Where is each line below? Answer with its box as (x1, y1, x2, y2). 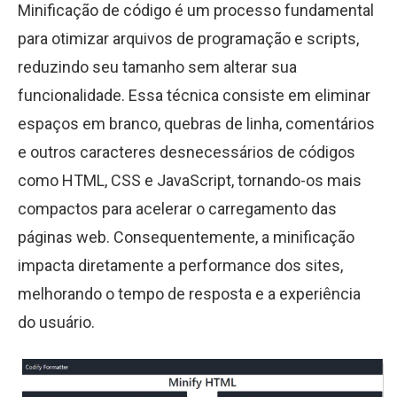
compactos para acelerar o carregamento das (18, 199, 337, 218)
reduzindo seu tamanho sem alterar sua (18, 58, 297, 76)
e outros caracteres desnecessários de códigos (18, 143, 355, 161)
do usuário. (18, 313, 95, 331)
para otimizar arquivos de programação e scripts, (18, 29, 359, 48)
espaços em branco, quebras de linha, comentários (18, 114, 375, 133)
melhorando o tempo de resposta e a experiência (18, 284, 361, 303)
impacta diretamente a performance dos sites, (18, 256, 343, 275)
